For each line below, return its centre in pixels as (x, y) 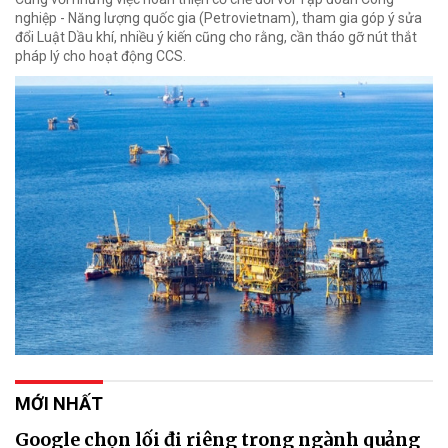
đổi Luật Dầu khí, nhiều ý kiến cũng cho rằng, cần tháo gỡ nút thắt (216, 36)
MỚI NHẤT (59, 403)
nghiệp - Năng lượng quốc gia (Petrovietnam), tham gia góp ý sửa (218, 17)
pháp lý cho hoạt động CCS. (100, 55)
